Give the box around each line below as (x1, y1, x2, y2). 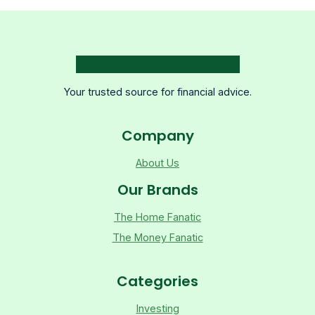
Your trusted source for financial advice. (63, 85, 252, 98)
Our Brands (117, 179, 198, 200)
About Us (136, 156, 179, 169)
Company (121, 125, 194, 146)
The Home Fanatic (114, 210, 201, 223)
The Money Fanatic (112, 231, 203, 243)
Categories (117, 271, 198, 291)
